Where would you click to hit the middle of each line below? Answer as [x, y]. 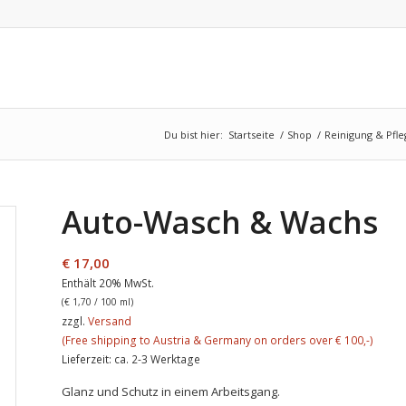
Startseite [251, 135]
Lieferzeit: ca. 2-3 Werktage [131, 359]
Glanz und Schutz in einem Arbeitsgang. [171, 391]
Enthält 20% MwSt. [108, 283]
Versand [110, 321]
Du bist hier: [193, 135]
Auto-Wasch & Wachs [220, 222]
